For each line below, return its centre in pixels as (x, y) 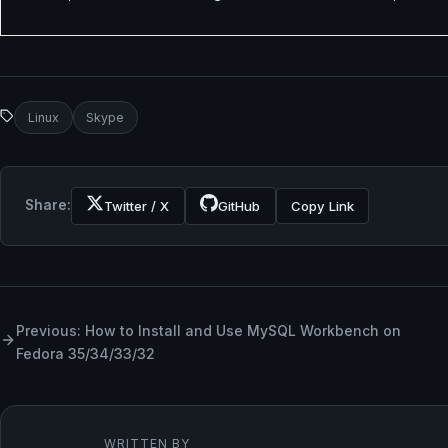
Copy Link (322, 205)
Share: (48, 205)
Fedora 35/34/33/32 (85, 354)
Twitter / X (137, 205)
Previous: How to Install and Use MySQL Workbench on (208, 331)
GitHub (239, 205)
